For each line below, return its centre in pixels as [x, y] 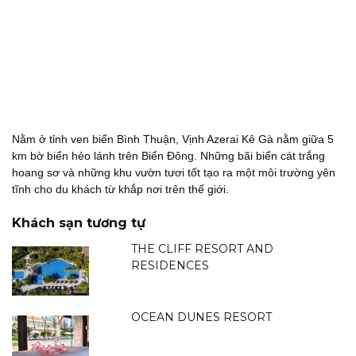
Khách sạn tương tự [79, 222]
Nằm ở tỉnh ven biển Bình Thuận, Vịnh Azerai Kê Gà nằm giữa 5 [173, 139]
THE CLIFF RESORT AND [203, 248]
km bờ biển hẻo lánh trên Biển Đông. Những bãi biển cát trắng [168, 155]
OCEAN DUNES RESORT [202, 317]
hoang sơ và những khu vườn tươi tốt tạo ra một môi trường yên [174, 172]
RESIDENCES [170, 265]
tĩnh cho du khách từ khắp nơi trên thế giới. [120, 189]
